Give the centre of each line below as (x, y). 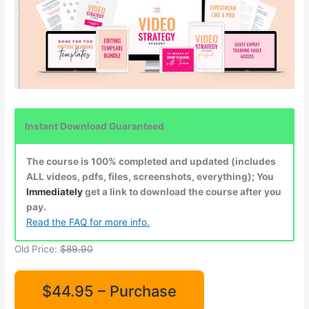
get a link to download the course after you (183, 191)
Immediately (55, 191)
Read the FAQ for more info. (88, 222)
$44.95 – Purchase (110, 291)
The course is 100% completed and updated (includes (151, 161)
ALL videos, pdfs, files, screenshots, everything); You (150, 176)
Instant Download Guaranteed (95, 126)
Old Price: (38, 249)
